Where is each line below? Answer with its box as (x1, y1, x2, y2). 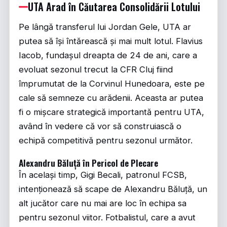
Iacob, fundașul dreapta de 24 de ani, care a (19, 50, 197, 61)
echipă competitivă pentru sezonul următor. (19, 135, 193, 146)
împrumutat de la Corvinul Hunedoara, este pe (19, 79, 205, 89)
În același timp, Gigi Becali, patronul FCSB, (19, 170, 187, 180)
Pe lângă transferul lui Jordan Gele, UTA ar (19, 22, 191, 32)
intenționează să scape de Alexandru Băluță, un (19, 184, 207, 195)
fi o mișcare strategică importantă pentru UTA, (19, 107, 204, 118)
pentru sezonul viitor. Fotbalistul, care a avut (19, 212, 196, 223)
